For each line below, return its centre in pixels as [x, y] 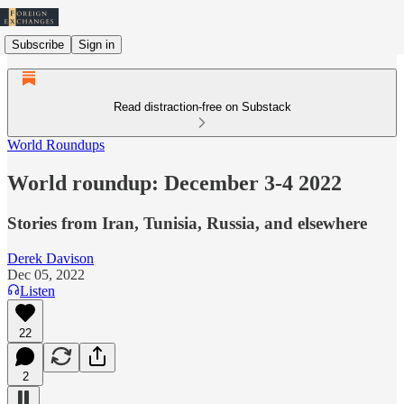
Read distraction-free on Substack [202, 107]
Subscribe [38, 44]
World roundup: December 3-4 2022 [174, 183]
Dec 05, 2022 [46, 274]
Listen [37, 290]
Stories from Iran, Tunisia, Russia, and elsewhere [187, 223]
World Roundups [56, 145]
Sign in [96, 44]
